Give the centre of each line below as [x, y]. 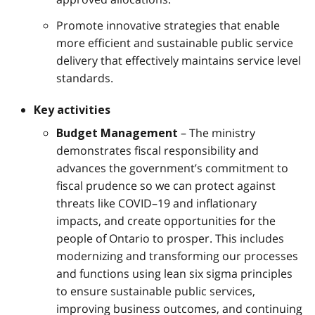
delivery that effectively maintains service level [179, 60]
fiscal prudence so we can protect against [166, 185]
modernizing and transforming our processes [177, 256]
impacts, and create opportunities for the [166, 220]
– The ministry [217, 133]
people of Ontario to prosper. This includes [170, 238]
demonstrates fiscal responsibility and [157, 150]
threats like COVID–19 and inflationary [156, 203]
